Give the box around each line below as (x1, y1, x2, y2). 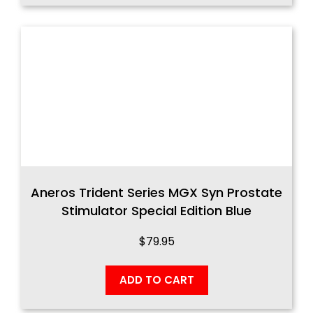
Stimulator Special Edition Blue (61, 201, 252, 219)
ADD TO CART (119, 272, 194, 287)
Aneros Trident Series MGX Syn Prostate (31, 183, 282, 201)
